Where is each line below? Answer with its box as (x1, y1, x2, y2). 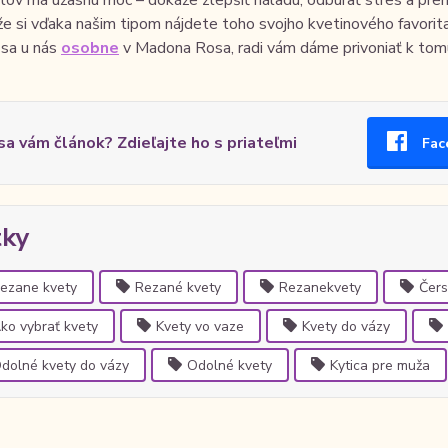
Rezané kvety (134, 277, 221, 297)
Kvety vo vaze (155, 316, 244, 336)
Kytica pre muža (329, 355, 430, 375)
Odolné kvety (186, 355, 272, 375)
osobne (60, 36, 119, 59)
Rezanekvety (278, 277, 361, 297)
